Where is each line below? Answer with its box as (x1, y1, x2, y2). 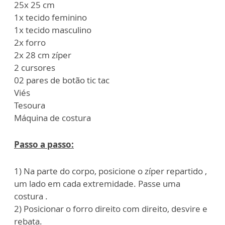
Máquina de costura (14, 112, 91, 124)
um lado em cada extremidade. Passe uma (14, 178, 180, 190)
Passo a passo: (14, 139, 74, 151)
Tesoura (14, 99, 45, 111)
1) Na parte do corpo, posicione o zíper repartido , (14, 165, 207, 177)
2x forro (14, 37, 46, 49)
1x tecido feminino (14, 12, 87, 24)
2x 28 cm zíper (14, 49, 71, 61)
